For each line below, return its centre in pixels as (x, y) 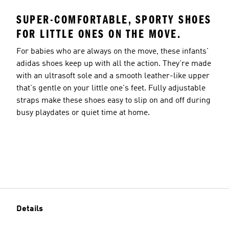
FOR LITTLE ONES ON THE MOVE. (99, 34)
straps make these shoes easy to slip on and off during (113, 100)
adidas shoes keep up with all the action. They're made (114, 64)
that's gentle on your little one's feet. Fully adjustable (111, 88)
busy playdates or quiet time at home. (83, 113)
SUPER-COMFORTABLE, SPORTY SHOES (114, 19)
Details (30, 209)
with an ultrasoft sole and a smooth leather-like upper (113, 76)
